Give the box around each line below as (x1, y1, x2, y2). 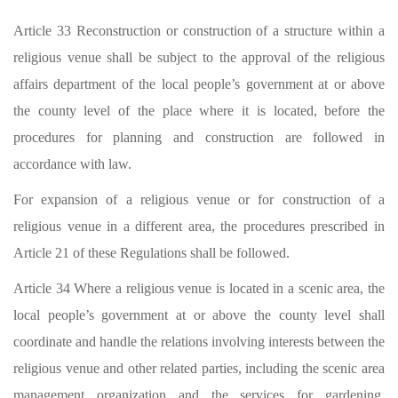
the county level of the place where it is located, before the (13, 103, 385, 118)
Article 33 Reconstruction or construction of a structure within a (13, 23, 385, 38)
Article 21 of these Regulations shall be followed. (13, 245, 290, 260)
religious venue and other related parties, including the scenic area (13, 361, 385, 376)
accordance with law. (13, 156, 131, 171)
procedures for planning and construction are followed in (13, 130, 385, 145)
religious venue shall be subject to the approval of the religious (13, 50, 385, 65)
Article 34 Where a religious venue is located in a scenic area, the (13, 281, 385, 296)
